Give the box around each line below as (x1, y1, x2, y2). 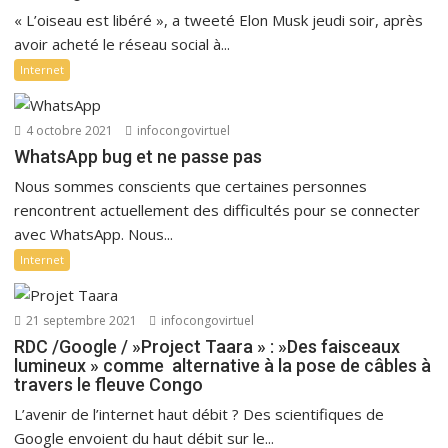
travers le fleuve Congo (14, 373, 204, 395)
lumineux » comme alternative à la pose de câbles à (14, 354, 432, 376)
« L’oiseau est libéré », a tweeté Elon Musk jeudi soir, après (14, 9, 424, 30)
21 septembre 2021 (23, 311, 138, 329)
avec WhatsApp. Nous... (14, 223, 174, 244)
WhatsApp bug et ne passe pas (14, 145, 263, 167)
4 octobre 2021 (23, 121, 114, 139)
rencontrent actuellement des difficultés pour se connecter (14, 199, 421, 220)
